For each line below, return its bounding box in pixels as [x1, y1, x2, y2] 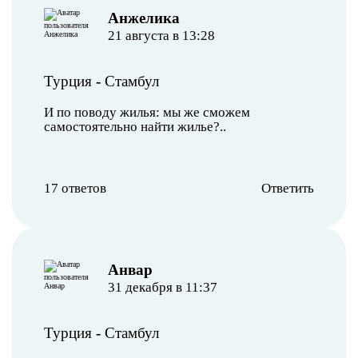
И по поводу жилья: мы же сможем [44, 104, 250, 120]
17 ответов [44, 180, 106, 196]
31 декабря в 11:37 [107, 279, 217, 295]
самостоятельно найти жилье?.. [44, 118, 226, 134]
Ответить [261, 180, 314, 196]
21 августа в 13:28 [107, 27, 215, 43]
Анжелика [107, 9, 180, 26]
